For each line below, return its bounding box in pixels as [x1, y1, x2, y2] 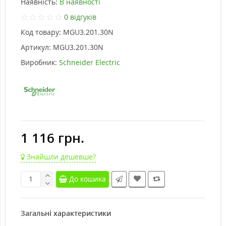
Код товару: [21, 27, 61, 37]
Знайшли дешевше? [25, 151, 96, 161]
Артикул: [21, 42, 51, 52]
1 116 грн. [21, 128, 84, 147]
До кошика [69, 174, 106, 184]
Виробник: [21, 57, 57, 67]
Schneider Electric [59, 57, 120, 67]
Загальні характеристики [21, 208, 111, 218]
